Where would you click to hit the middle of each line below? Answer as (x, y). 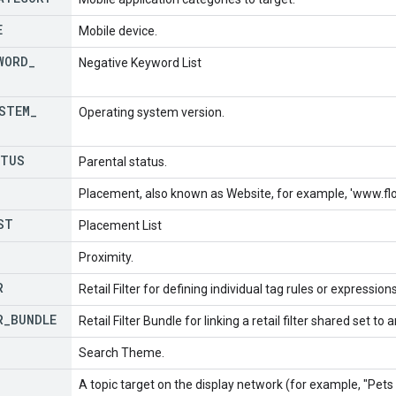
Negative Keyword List (140, 62)
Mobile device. (118, 30)
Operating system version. (152, 112)
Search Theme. (122, 352)
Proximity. (106, 257)
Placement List (120, 225)
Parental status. (123, 161)
